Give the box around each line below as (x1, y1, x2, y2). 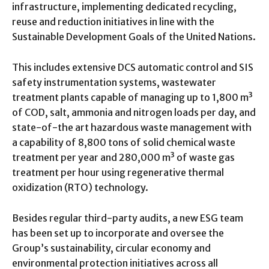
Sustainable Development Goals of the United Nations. (12, 30, 256, 43)
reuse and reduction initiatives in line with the (12, 15, 214, 28)
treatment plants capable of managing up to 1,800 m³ (12, 91, 253, 103)
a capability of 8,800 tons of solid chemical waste (12, 136, 235, 148)
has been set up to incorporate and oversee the (12, 226, 224, 239)
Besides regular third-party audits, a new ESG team (12, 211, 243, 224)
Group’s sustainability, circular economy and (12, 241, 211, 254)
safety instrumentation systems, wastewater (12, 76, 216, 88)
